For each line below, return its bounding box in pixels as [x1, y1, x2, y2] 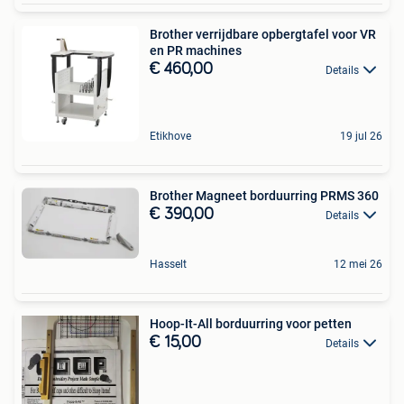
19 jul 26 [340, 129, 382, 142]
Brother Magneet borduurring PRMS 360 [150, 188, 379, 203]
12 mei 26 [334, 258, 382, 271]
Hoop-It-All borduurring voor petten [150, 317, 352, 332]
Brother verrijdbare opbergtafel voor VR [150, 26, 376, 41]
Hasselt [150, 258, 187, 271]
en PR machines [150, 42, 242, 58]
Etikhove [150, 129, 191, 142]
